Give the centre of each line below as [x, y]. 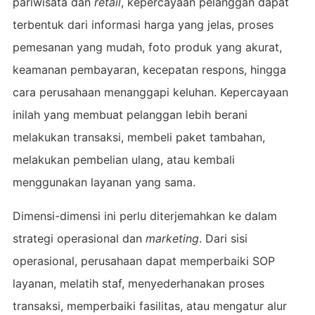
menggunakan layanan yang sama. [104, 182]
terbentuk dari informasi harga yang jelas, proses [143, 24]
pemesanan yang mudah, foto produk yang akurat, [147, 47]
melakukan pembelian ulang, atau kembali [123, 159]
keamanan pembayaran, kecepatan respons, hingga [149, 69]
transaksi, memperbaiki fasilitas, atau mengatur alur [149, 306]
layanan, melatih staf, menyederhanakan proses [138, 283]
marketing [172, 238]
